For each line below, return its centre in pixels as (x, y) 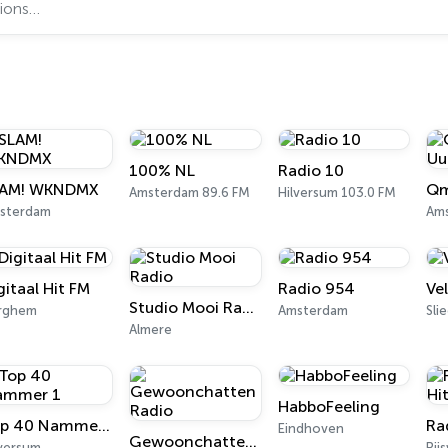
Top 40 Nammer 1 (103, 425)
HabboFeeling (328, 406)
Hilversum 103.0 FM (336, 192)
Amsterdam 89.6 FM (190, 192)
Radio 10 (310, 170)
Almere (151, 329)
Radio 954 (316, 288)
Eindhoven (310, 428)
